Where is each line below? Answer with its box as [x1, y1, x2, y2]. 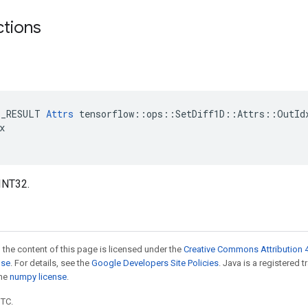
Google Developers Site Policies [91, 258, 219, 268]
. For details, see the [10, 258, 91, 268]
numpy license [10, 272, 67, 282]
